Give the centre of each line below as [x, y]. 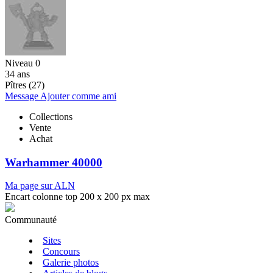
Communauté [31, 220]
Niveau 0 [23, 63]
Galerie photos [71, 263]
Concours [61, 252]
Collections [51, 116]
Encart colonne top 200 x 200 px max [77, 197]
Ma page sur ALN [40, 186]
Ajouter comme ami [78, 96]
